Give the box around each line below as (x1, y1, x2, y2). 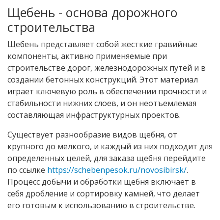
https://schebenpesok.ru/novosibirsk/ (47, 164, 187, 175)
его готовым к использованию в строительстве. (7, 199, 195, 211)
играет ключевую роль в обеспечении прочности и (7, 85, 207, 97)
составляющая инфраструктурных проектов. (7, 109, 181, 120)
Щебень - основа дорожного (7, 3, 178, 21)
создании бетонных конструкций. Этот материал (7, 74, 198, 85)
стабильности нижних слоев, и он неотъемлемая (7, 97, 196, 109)
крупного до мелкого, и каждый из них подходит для (7, 140, 213, 152)
